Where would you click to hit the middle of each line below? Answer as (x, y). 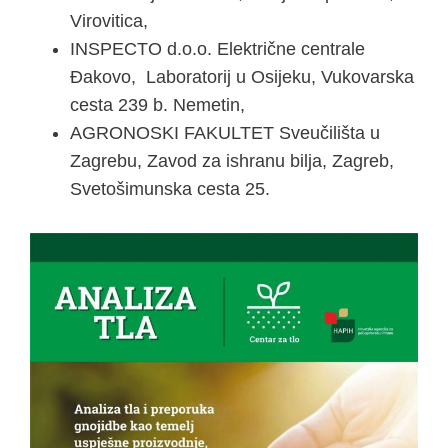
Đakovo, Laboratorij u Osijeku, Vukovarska (242, 77)
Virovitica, (109, 21)
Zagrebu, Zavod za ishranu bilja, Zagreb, (232, 161)
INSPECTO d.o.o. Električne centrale (217, 49)
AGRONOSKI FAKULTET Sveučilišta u (225, 133)
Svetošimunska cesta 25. (170, 189)
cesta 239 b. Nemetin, (157, 105)
